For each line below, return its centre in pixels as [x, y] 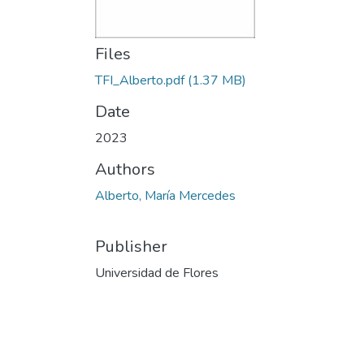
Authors [125, 169]
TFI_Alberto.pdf [140, 80]
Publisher [131, 247]
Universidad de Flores [157, 273]
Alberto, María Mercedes [165, 196]
